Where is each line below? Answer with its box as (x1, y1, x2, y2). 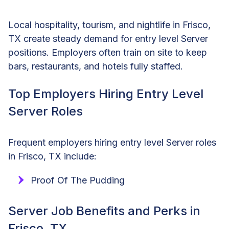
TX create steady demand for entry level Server (8, 33, 208, 44)
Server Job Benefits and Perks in (8, 203, 200, 218)
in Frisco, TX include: (8, 150, 97, 162)
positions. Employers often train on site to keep (8, 47, 207, 58)
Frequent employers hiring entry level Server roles (8, 136, 216, 148)
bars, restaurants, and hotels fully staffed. (8, 60, 183, 72)
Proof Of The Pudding (31, 174, 125, 186)
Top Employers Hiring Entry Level (8, 86, 203, 101)
